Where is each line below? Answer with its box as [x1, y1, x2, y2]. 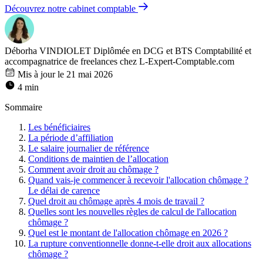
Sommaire [5, 102, 42, 112]
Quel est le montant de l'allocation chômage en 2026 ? [28, 227, 228, 238]
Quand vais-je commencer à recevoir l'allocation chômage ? [28, 174, 248, 185]
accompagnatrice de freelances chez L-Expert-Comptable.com [5, 56, 234, 66]
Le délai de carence [28, 185, 100, 195]
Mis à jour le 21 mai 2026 [15, 69, 113, 79]
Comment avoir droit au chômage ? [28, 164, 159, 174]
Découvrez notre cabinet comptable [5, 3, 138, 14]
